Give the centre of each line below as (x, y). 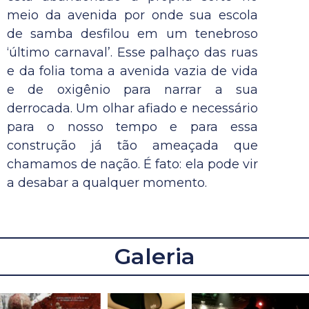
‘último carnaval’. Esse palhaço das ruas (132, 53)
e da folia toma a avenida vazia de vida (132, 71)
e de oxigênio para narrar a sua (132, 90)
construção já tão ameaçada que (132, 146)
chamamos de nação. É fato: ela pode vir (132, 165)
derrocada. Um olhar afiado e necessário (132, 109)
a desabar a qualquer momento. (107, 183)
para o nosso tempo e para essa (132, 127)
